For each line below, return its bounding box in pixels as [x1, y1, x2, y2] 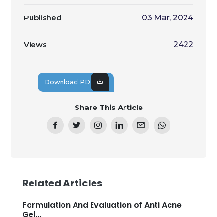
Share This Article [74, 102, 143, 112]
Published [24, 13, 62, 22]
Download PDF [45, 77, 95, 86]
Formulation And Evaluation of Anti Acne [22, 199, 182, 211]
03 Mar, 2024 [142, 13, 193, 22]
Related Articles [22, 176, 102, 190]
